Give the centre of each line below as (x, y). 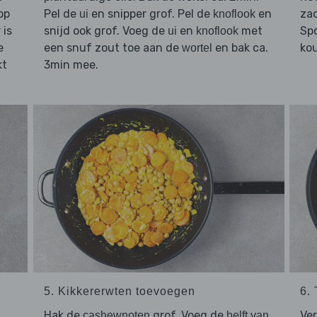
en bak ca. (240, 48)
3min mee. (71, 65)
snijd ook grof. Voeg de (105, 31)
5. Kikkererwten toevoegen (119, 291)
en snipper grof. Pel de (150, 14)
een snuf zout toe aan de (113, 48)
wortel (197, 48)
